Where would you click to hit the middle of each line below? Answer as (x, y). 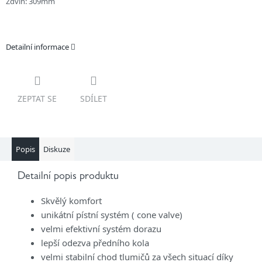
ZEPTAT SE (37, 99)
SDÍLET (94, 99)
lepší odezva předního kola (95, 243)
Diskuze (57, 149)
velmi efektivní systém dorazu (101, 229)
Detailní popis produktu (68, 177)
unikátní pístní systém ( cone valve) (112, 215)
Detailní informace (37, 47)
